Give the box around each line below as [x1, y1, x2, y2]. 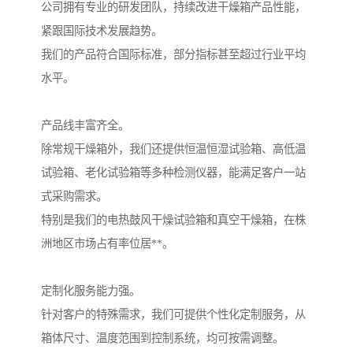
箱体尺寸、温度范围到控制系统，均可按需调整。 [41, 332, 284, 345]
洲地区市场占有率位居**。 [41, 237, 173, 251]
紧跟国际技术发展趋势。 [41, 24, 162, 38]
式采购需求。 [41, 190, 107, 203]
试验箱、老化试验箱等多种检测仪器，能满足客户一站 [41, 166, 306, 180]
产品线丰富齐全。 [41, 119, 129, 132]
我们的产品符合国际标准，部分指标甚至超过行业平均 [41, 48, 306, 61]
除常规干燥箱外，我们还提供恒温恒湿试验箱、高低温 [41, 143, 306, 156]
